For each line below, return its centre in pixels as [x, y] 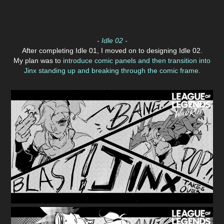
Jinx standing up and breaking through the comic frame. [112, 70]
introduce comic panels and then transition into [136, 60]
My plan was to [37, 60]
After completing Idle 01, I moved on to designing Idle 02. [112, 50]
